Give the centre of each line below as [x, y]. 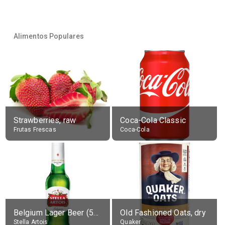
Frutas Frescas [35, 130]
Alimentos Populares [49, 36]
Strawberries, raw [45, 120]
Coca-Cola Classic [153, 120]
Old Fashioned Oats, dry [163, 213]
